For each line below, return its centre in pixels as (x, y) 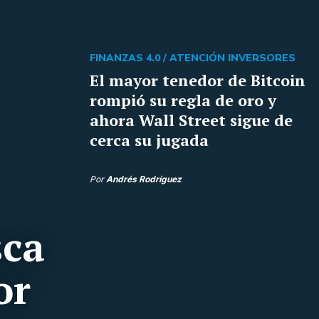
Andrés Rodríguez (144, 179)
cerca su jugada (149, 140)
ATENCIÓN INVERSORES (232, 58)
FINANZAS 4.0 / (130, 58)
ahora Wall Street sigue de (191, 120)
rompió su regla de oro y (183, 100)
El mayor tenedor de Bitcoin (198, 80)
